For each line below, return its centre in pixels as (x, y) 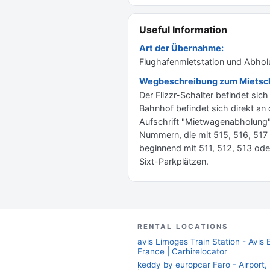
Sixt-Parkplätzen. (174, 161)
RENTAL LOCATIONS (183, 227)
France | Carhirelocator (182, 251)
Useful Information (183, 30)
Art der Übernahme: (181, 48)
